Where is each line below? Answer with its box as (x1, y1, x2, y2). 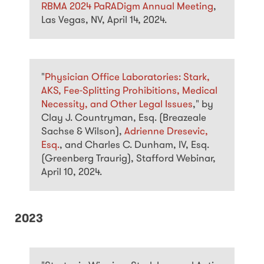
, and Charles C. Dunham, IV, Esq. (60, 140, 209, 151)
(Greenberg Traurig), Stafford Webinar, (41, 154, 216, 164)
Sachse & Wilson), (41, 127, 124, 137)
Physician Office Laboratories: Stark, (45, 72, 210, 83)
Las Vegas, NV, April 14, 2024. (41, 15, 167, 26)
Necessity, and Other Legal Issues (41, 100, 193, 110)
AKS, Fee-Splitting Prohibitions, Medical (41, 86, 217, 97)
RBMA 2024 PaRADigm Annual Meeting (41, 2, 213, 12)
